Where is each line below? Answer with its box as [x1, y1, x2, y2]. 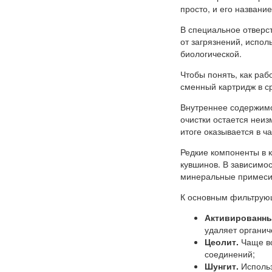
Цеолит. [205, 236, 239, 248]
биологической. [180, 47, 242, 60]
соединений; [205, 248, 255, 260]
